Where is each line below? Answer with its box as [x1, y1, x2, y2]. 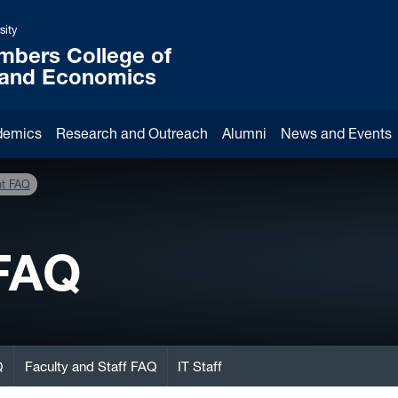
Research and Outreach [56, 124, 208, 142]
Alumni [222, 124, 267, 142]
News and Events [281, 124, 392, 142]
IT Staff [178, 358, 223, 375]
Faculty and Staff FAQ [24, 358, 157, 375]
